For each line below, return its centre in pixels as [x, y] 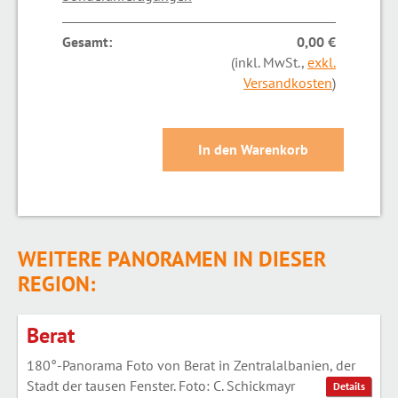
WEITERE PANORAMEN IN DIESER [172, 259]
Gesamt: [87, 41]
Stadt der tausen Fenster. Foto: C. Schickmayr [161, 385]
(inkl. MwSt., [269, 62]
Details [349, 386]
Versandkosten [287, 82]
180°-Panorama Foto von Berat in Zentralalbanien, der [191, 365]
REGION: [56, 283]
